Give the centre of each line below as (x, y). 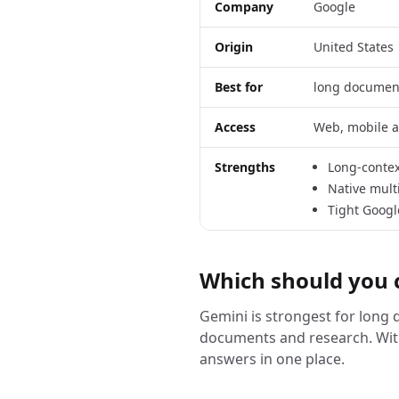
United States (354, 47)
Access (235, 127)
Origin (234, 47)
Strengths (245, 167)
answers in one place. (272, 359)
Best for (239, 87)
